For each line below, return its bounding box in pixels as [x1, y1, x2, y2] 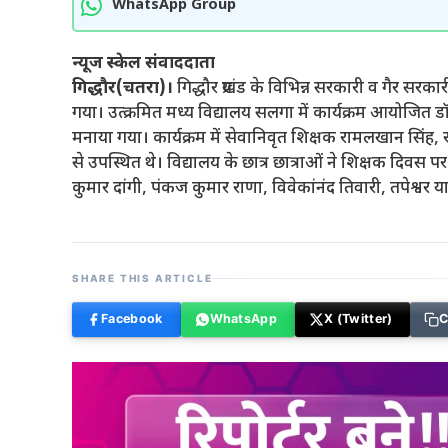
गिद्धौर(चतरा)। [72, 77, 173, 100]
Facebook [101, 311, 163, 327]
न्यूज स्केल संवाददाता [72, 52, 215, 75]
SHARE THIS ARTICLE [72, 271, 213, 284]
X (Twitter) [324, 311, 393, 327]
